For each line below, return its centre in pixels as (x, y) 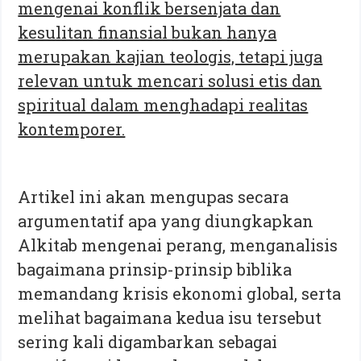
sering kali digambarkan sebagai (148, 341)
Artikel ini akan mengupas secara (154, 196)
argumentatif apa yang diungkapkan (166, 220)
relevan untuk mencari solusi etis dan (170, 80)
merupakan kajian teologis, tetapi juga (170, 56)
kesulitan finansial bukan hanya (147, 32)
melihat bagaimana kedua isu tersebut (170, 317)
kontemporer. (72, 129)
